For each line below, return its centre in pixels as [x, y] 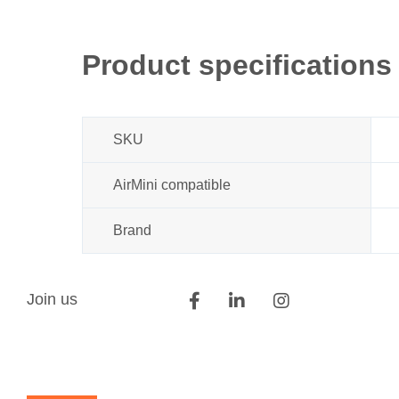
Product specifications [237, 65]
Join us [52, 299]
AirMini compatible [172, 185]
